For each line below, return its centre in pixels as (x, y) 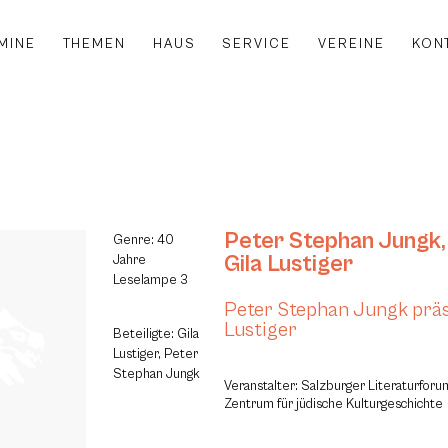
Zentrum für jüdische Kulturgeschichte (333, 403)
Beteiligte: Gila (156, 333)
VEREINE (352, 43)
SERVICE (257, 43)
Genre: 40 (144, 240)
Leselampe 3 (151, 280)
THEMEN (94, 43)
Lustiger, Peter (156, 353)
